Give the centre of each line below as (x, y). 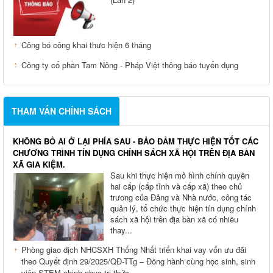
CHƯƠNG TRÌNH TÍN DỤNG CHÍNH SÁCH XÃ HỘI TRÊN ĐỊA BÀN (134, 156)
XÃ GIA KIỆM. (39, 168)
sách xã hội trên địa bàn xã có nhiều (174, 222)
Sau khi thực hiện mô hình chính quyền (180, 179)
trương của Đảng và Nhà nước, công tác (181, 200)
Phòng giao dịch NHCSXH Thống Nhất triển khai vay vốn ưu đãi (134, 253)
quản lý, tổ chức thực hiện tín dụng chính (183, 211)
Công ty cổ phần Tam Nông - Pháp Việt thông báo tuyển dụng (130, 68)
